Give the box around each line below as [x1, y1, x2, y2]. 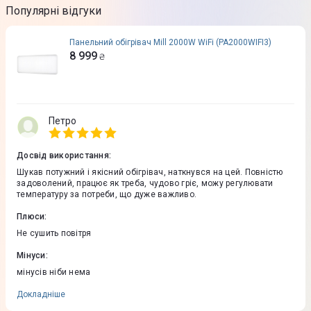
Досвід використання [17, 151, 109, 161]
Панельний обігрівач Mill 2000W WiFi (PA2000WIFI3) [69, 37, 271, 48]
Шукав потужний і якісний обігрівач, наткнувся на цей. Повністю [17, 167, 283, 178]
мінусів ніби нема [17, 267, 91, 278]
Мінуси [17, 251, 46, 261]
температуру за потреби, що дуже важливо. [17, 190, 196, 200]
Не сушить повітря [17, 228, 92, 239]
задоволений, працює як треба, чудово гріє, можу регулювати [17, 178, 274, 189]
